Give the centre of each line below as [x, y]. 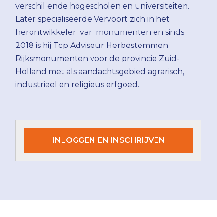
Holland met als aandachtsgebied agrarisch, [100, 71]
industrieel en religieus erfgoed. [78, 84]
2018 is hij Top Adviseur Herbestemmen [92, 45]
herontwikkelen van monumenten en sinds [100, 32]
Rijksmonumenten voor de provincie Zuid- [98, 58]
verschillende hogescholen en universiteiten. [102, 6]
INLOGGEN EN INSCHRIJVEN [108, 140]
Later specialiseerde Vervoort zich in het [93, 19]
